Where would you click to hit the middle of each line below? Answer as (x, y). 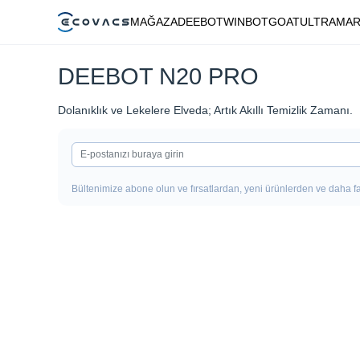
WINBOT (246, 22)
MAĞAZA (154, 22)
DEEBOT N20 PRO (158, 76)
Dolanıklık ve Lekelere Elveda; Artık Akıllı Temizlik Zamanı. (205, 110)
